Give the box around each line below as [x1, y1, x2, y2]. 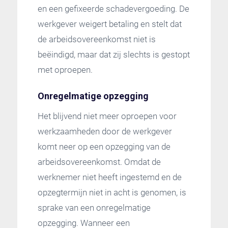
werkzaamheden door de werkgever [37, 126, 172, 136]
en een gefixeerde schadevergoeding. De [37, 4, 189, 14]
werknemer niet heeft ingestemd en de [37, 172, 182, 182]
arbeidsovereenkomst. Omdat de [37, 156, 161, 167]
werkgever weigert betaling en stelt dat [37, 19, 182, 30]
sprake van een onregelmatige [37, 202, 151, 213]
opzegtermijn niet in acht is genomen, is [37, 187, 186, 197]
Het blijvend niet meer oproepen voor [37, 110, 177, 121]
